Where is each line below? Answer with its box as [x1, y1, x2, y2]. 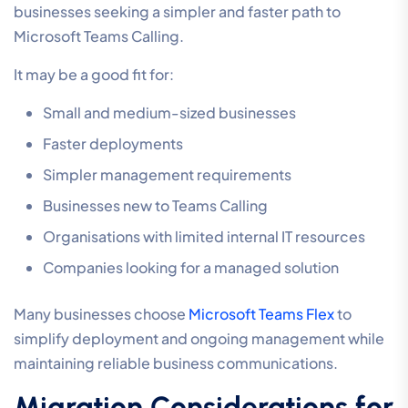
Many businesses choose [14, 304, 189, 324]
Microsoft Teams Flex [189, 304, 337, 324]
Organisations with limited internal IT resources [43, 227, 365, 247]
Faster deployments [43, 134, 183, 154]
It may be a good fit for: [14, 65, 174, 85]
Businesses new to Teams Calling [43, 196, 268, 216]
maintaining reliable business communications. [14, 353, 338, 373]
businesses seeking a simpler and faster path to [14, 2, 341, 22]
